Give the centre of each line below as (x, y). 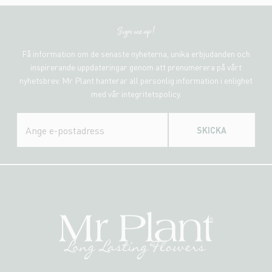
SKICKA (212, 130)
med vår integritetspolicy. (136, 94)
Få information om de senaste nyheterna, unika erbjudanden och (136, 54)
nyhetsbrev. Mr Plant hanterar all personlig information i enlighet (136, 80)
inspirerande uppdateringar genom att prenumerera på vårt (136, 67)
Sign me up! (136, 32)
